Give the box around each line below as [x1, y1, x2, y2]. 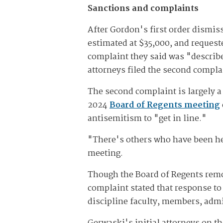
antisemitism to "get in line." [88, 112, 207, 126]
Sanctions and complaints [88, 2, 199, 16]
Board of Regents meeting [110, 99, 220, 112]
